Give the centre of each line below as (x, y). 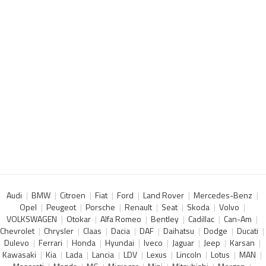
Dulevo (16, 243)
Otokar (79, 219)
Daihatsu (179, 231)
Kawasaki (19, 255)
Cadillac (201, 219)
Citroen (72, 195)
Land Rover (163, 195)
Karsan (242, 243)
